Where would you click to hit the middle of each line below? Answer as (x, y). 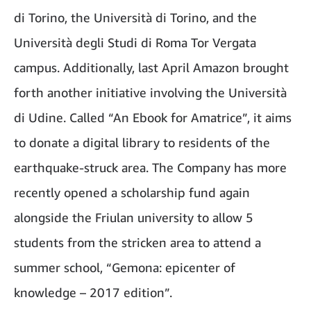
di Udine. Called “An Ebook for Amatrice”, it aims (153, 118)
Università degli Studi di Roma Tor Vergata (135, 43)
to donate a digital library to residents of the (142, 143)
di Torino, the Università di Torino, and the (135, 18)
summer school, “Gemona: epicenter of (125, 268)
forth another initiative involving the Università (150, 93)
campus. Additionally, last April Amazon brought (151, 68)
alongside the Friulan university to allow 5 (134, 218)
